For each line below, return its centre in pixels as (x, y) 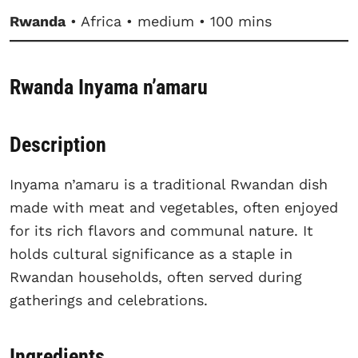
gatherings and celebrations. (109, 300)
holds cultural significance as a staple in (151, 253)
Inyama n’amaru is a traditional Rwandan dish (169, 184)
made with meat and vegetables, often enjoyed (174, 207)
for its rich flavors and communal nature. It (161, 230)
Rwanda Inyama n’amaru (109, 88)
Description (58, 144)
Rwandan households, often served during (156, 276)
